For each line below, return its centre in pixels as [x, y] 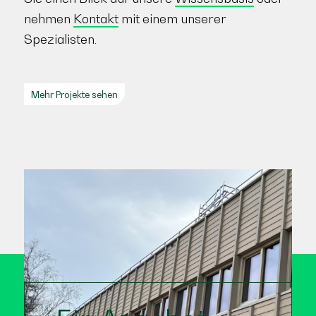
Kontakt [96, 19]
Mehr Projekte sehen [74, 95]
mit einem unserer [172, 19]
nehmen [48, 19]
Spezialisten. [60, 39]
